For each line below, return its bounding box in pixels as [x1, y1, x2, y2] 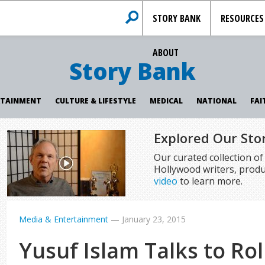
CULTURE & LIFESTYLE [54, 96, 136, 106]
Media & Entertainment [19, 214, 109, 225]
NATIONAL [196, 96, 237, 106]
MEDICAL [149, 96, 183, 106]
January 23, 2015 [122, 214, 186, 225]
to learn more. [177, 174, 243, 188]
